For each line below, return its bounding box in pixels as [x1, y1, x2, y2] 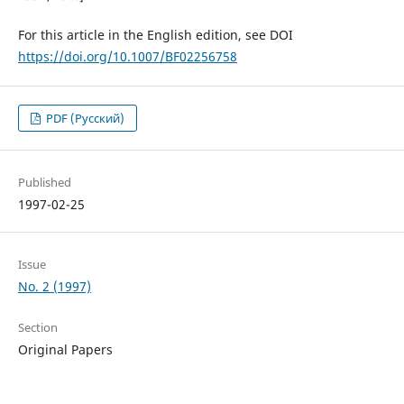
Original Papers [17, 341, 113, 359]
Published [17, 174, 71, 191]
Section [17, 319, 58, 336]
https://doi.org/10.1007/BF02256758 [17, 47, 237, 65]
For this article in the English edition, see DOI [17, 25, 293, 43]
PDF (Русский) [43, 110, 125, 126]
